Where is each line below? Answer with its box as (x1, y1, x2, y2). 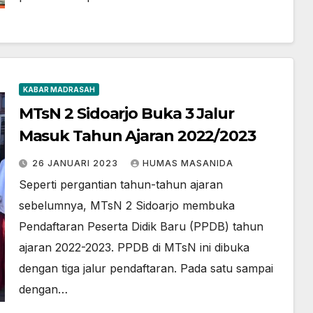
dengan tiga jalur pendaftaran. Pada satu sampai (18, 261, 273, 275)
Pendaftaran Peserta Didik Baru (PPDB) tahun (18, 219, 263, 233)
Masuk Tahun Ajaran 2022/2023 (18, 126, 256, 145)
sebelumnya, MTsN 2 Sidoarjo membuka (18, 198, 235, 212)
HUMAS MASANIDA (142, 158, 233, 168)
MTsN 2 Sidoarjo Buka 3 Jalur (18, 104, 234, 123)
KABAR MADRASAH (22, 85, 95, 94)
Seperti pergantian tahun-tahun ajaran (18, 177, 223, 191)
